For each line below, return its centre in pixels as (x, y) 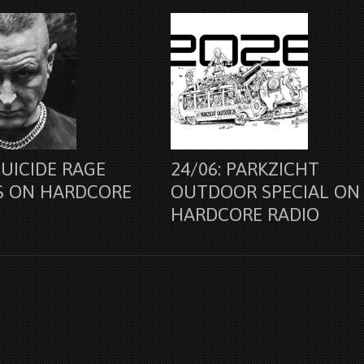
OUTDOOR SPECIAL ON (266, 192)
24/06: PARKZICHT (245, 169)
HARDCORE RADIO (245, 215)
